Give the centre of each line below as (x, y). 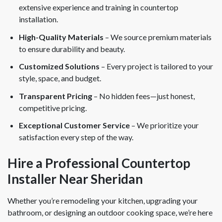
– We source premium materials (158, 37)
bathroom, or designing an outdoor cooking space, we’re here (110, 212)
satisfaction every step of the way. (76, 137)
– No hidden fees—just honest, (144, 96)
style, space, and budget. (60, 78)
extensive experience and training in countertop (99, 7)
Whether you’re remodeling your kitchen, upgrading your (103, 200)
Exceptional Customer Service (75, 125)
